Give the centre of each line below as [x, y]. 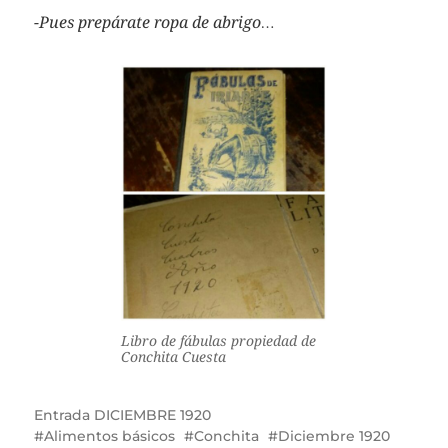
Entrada [63, 415]
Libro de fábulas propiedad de [218, 341]
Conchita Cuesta [173, 357]
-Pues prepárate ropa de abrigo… [154, 22]
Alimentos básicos [109, 436]
